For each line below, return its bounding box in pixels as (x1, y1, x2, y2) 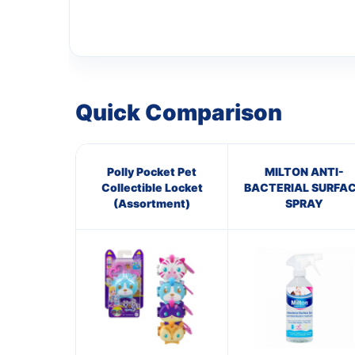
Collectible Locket (101, 180, 203, 194)
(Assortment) (113, 196, 190, 210)
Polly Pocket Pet (107, 164, 197, 178)
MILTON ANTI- (264, 164, 344, 178)
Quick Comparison (75, 98, 282, 126)
